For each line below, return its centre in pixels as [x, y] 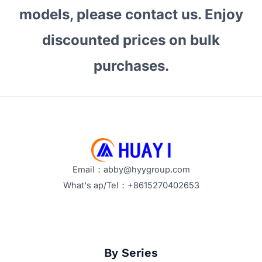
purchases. [131, 65]
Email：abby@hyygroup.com [131, 169]
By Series [131, 253]
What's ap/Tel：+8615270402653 [131, 185]
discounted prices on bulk [131, 40]
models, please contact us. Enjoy [131, 14]
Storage [27, 35]
